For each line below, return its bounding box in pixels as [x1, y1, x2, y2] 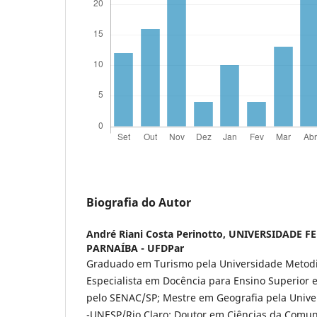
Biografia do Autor [86, 195, 191, 211]
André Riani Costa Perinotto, [86, 227, 229, 241]
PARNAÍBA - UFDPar [86, 241, 184, 255]
